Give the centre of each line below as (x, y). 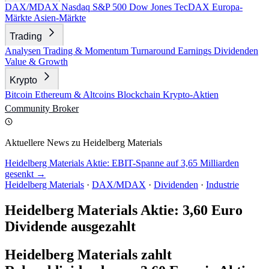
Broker (65, 108)
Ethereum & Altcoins (76, 95)
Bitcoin (20, 95)
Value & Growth (36, 62)
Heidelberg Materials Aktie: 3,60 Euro (124, 210)
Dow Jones (152, 7)
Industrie (222, 185)
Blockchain (140, 95)
